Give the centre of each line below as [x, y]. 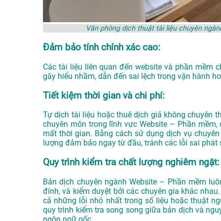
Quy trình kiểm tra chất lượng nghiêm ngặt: [131, 162]
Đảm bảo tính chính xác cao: [102, 48]
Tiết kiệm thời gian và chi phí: [104, 95]
